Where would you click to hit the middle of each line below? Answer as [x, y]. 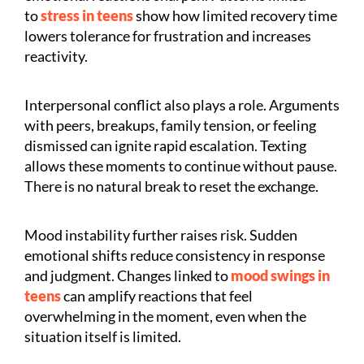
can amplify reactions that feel [158, 295]
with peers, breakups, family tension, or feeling [170, 125]
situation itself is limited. [103, 336]
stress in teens [86, 15]
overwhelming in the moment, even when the [165, 316]
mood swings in [279, 275]
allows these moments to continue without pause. [181, 165]
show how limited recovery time [236, 15]
